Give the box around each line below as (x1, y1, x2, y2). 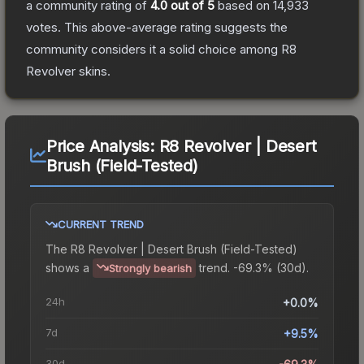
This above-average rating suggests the (61, 19, 288, 35)
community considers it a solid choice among (26, 41, 281, 57)
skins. (76, 63, 110, 79)
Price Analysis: (45, 136, 159, 156)
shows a (45, 260, 89, 275)
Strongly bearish (109, 261, 192, 275)
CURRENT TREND (58, 217, 144, 231)
